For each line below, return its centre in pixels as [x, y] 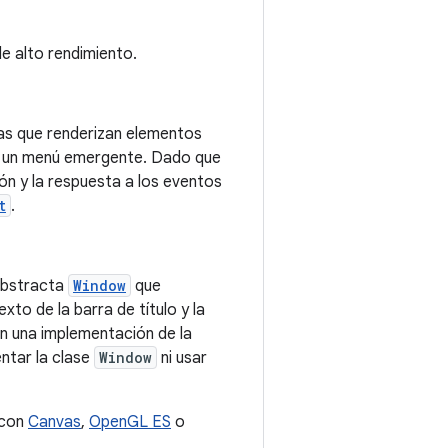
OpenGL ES [130, 422]
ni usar [182, 358]
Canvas [54, 422]
